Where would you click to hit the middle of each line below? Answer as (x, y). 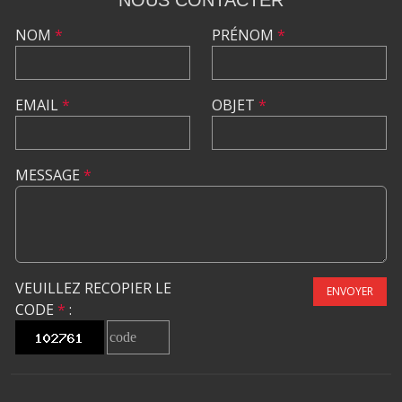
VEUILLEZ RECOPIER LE (93, 288)
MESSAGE (49, 175)
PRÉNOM (245, 35)
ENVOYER (350, 292)
